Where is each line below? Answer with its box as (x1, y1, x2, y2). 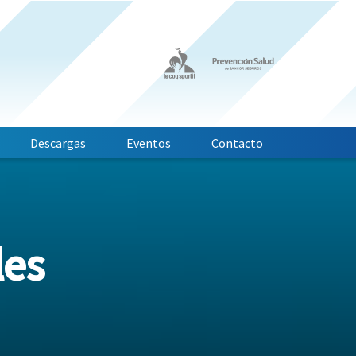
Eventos (126, 135, 172, 151)
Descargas (29, 135, 86, 151)
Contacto (211, 135, 264, 151)
